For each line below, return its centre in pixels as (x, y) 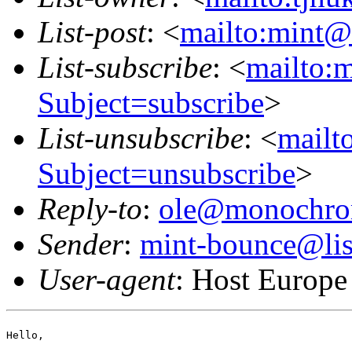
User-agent (106, 279)
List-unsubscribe (141, 137)
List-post (92, 31)
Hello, (25, 335)
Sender (81, 244)
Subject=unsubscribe (167, 173)
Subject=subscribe (151, 102)
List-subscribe (125, 67)
